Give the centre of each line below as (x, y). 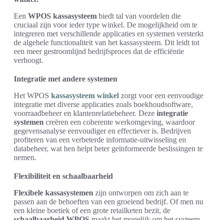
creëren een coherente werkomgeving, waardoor (119, 122)
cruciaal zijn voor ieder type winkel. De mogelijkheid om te (106, 25)
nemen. (25, 157)
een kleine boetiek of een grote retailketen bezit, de (92, 210)
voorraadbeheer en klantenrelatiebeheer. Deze (85, 113)
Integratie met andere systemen (66, 79)
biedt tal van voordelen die (139, 16)
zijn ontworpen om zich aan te (141, 192)
